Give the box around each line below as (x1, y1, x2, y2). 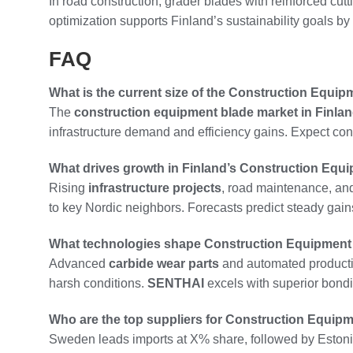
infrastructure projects (88, 180, 221, 195)
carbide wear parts (109, 256, 219, 270)
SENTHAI (147, 276, 204, 290)
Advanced (49, 256, 109, 270)
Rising (49, 180, 88, 195)
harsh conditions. (49, 276, 147, 290)
